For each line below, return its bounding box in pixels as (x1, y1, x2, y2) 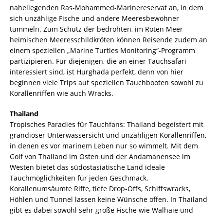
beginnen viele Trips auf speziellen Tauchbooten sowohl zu (10, 77, 203, 87)
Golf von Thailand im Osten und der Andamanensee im (10, 151, 190, 161)
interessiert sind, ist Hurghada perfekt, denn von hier (10, 67, 183, 76)
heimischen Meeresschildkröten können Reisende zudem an (10, 35, 207, 44)
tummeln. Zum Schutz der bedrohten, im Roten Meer (10, 24, 183, 34)
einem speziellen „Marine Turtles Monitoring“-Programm (10, 45, 195, 55)
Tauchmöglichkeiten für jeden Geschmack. (10, 173, 148, 182)
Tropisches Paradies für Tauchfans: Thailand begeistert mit (10, 119, 203, 129)
